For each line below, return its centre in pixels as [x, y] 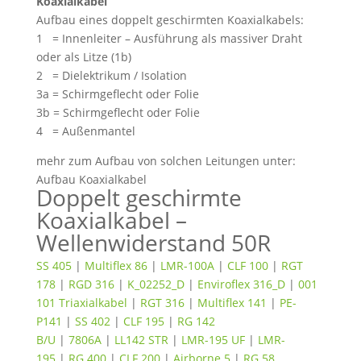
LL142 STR [143, 339]
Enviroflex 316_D [243, 284]
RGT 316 [164, 302]
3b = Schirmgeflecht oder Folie [118, 112]
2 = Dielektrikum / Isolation [111, 75]
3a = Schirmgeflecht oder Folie [117, 93]
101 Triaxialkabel [83, 302]
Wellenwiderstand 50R [153, 242]
